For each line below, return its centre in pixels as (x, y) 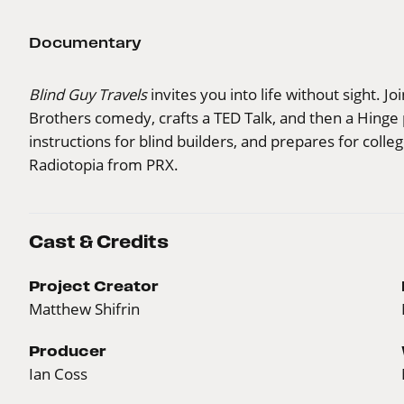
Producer (68, 350)
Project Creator (94, 285)
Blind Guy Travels (88, 94)
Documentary (85, 42)
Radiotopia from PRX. (104, 164)
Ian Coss (58, 373)
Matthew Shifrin (84, 308)
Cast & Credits (99, 242)
